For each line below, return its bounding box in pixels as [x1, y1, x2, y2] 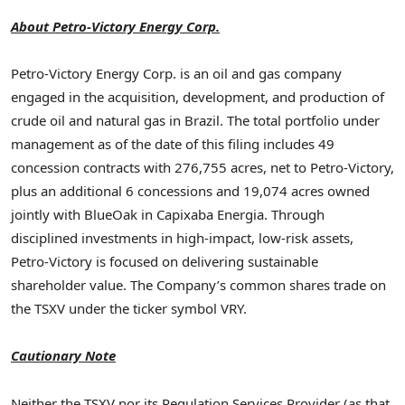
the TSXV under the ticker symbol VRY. [11, 299, 247, 318]
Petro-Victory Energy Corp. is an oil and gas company [11, 64, 342, 83]
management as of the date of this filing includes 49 [11, 135, 334, 154]
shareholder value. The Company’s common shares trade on [11, 276, 386, 295]
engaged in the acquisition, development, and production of [11, 88, 384, 107]
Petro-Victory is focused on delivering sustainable [11, 252, 318, 271]
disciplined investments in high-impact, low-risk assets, [11, 229, 353, 248]
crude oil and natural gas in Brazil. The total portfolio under [11, 111, 380, 130]
